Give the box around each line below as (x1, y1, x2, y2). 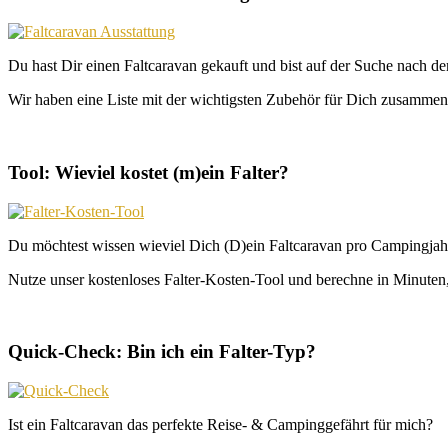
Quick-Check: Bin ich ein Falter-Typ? (8, 341, 316, 363)
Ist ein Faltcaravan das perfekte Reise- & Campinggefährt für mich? (8, 415, 433, 433)
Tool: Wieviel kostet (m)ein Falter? (8, 161, 289, 183)
